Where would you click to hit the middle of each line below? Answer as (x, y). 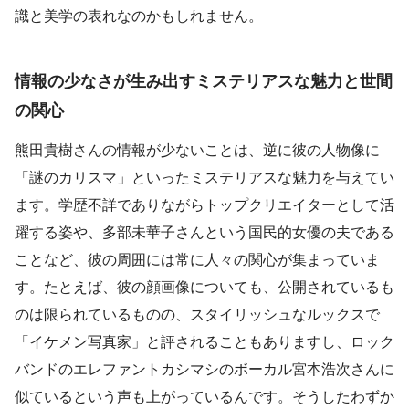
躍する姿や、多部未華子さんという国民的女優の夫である (204, 232)
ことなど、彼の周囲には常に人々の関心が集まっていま (197, 259)
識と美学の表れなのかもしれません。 (139, 16)
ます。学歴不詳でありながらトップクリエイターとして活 (204, 204)
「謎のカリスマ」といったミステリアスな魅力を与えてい (204, 177)
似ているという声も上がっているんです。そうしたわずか (204, 396)
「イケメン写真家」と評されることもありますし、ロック (204, 341)
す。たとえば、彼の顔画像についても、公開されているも (204, 287)
